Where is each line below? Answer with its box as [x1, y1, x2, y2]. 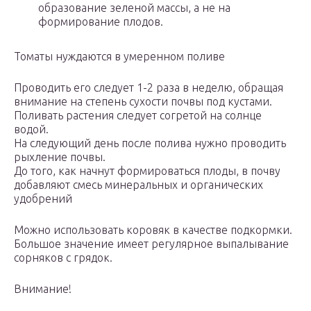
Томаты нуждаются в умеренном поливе [14, 50, 225, 63]
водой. [14, 123, 49, 136]
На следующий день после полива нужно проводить [14, 137, 286, 150]
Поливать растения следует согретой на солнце [14, 109, 262, 122]
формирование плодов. [38, 15, 163, 28]
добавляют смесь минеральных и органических [14, 178, 263, 192]
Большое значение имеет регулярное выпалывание [14, 237, 289, 251]
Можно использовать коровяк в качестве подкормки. [14, 224, 292, 237]
